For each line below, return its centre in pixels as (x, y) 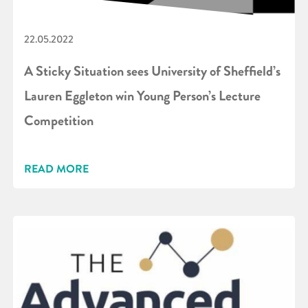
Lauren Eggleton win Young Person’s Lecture (142, 96)
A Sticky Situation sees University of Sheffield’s (152, 71)
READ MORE (56, 168)
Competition (59, 120)
